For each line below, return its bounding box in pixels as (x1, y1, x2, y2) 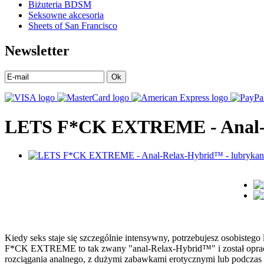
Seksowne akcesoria (28, 10, 104, 21)
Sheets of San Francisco (28, 21, 117, 31)
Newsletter (5, 43, 70, 59)
